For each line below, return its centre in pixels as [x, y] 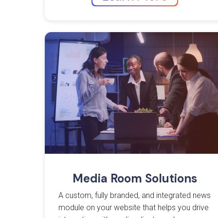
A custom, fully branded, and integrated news [135, 196]
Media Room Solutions [135, 179]
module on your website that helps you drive [134, 208]
